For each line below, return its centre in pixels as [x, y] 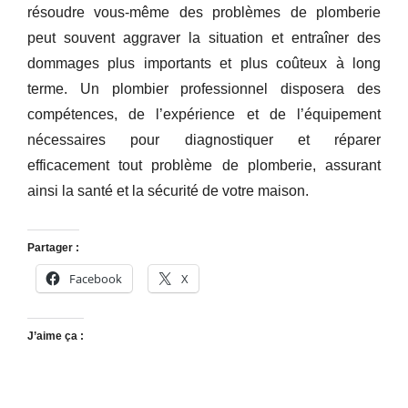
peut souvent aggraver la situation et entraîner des [204, 37]
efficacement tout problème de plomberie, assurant [204, 165]
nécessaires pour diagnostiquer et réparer [204, 139]
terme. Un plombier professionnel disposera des [204, 88]
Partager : [53, 247]
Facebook [96, 278]
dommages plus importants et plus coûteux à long [204, 63]
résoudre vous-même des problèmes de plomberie [204, 12]
